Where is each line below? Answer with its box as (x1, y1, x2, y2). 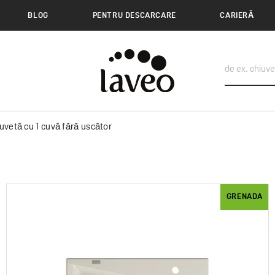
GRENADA (226, 193, 263, 201)
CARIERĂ (220, 12, 254, 20)
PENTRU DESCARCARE (92, 11, 176, 20)
